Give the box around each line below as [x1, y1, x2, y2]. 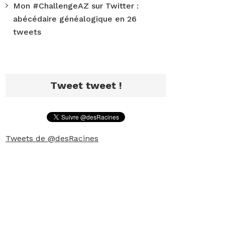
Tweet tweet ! [50, 79, 122, 91]
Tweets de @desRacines [6, 134, 98, 143]
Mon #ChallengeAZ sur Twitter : [13, 1, 139, 11]
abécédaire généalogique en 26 [13, 14, 137, 24]
